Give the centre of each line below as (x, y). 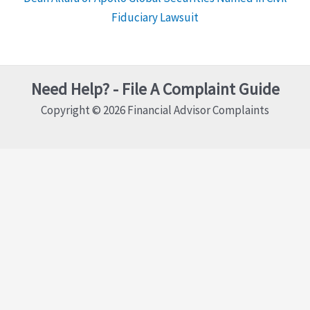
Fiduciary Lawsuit (155, 17)
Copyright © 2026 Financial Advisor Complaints (155, 110)
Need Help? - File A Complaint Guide (155, 89)
